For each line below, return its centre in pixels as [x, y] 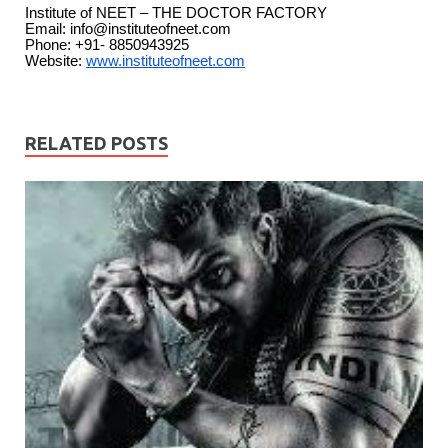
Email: [47, 28]
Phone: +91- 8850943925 [107, 44]
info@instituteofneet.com [150, 28]
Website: [55, 60]
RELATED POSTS [96, 142]
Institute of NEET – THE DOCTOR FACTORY [176, 12]
